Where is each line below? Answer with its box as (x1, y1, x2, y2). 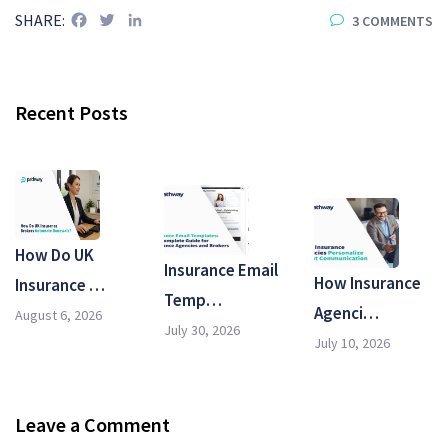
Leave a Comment (15, 411, 170, 437)
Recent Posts (15, 99, 128, 125)
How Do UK (15, 243, 94, 266)
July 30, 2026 (164, 320, 241, 339)
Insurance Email (164, 258, 279, 281)
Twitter (117, 9, 169, 30)
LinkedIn (145, 9, 204, 30)
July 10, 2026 (313, 334, 390, 353)
